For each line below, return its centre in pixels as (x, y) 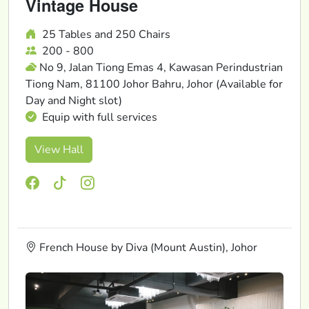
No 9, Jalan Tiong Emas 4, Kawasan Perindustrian (161, 67)
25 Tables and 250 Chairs (105, 34)
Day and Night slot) (74, 100)
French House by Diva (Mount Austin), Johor (147, 247)
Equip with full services (98, 117)
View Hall (59, 149)
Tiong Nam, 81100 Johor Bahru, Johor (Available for (154, 84)
